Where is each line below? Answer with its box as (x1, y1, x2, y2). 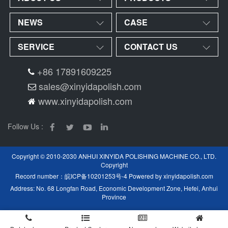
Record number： (15, 172, 65, 181)
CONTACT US (124, 41, 178, 52)
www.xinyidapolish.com (38, 94, 132, 107)
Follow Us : (8, 121, 43, 131)
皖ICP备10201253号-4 (64, 172, 127, 181)
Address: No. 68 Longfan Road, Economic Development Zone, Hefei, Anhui (10, 184, 218, 193)
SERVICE (18, 41, 55, 52)
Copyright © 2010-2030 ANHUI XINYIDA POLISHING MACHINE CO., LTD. (12, 152, 216, 161)
